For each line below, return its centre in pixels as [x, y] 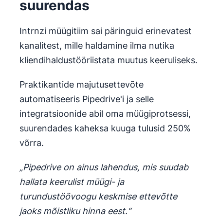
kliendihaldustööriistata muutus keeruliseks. [109, 60]
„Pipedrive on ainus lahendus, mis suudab [104, 167]
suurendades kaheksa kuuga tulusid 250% [105, 128]
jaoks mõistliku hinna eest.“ [75, 211]
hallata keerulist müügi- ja [72, 182]
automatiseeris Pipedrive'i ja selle [87, 99]
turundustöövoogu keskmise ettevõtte [98, 197]
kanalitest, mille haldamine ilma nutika [97, 46]
